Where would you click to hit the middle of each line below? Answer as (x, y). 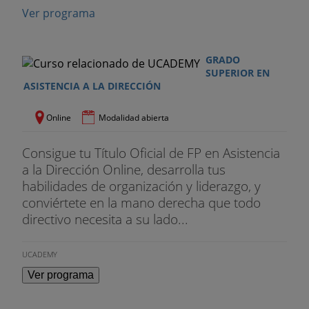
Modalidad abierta (134, 118)
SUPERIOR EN (237, 73)
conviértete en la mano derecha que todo (141, 203)
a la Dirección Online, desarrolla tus (124, 170)
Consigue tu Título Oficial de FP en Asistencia (151, 153)
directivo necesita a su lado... (105, 219)
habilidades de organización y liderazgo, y (141, 186)
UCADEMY (40, 254)
